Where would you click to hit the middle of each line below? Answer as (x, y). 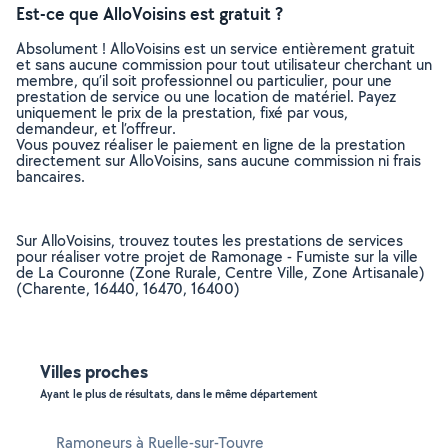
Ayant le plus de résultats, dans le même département (179, 394)
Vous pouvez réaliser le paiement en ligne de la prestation (210, 144)
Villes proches (94, 371)
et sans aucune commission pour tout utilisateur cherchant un (224, 64)
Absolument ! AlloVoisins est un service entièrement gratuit (215, 48)
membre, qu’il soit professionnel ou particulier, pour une (204, 80)
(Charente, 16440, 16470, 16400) (128, 288)
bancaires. (50, 176)
